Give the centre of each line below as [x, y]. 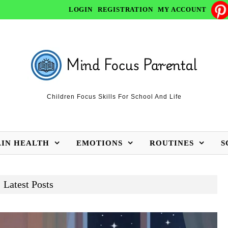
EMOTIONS [99, 143]
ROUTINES [172, 143]
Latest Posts [28, 184]
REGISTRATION [125, 9]
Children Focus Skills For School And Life [114, 97]
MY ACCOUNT [182, 9]
